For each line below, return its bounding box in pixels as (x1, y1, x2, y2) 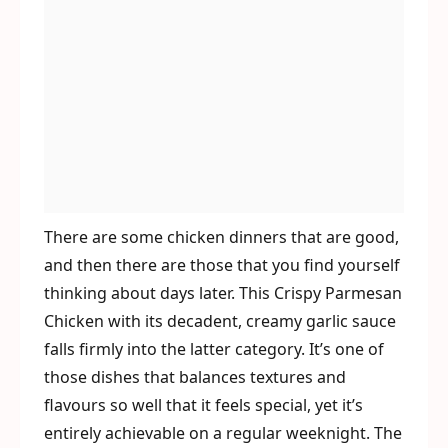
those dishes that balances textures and (44, 366, 346, 388)
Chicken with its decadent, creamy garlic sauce (44, 310, 396, 332)
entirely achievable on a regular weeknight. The (44, 422, 402, 444)
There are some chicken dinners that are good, (44, 226, 399, 248)
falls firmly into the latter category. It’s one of (44, 338, 384, 360)
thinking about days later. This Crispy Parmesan (44, 282, 402, 304)
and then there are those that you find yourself (44, 254, 400, 276)
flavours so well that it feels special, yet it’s (44, 394, 363, 416)
